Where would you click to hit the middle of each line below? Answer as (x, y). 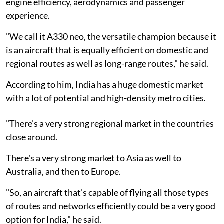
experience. (28, 15)
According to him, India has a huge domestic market (105, 84)
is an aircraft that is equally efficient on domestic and (107, 50)
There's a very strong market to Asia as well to (94, 158)
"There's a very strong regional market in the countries (110, 123)
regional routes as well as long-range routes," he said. (107, 63)
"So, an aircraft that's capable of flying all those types (107, 192)
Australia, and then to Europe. (63, 171)
